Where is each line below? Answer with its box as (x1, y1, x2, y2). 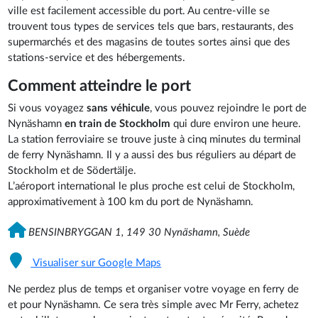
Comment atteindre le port (8, 78, 192, 94)
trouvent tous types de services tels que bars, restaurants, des (8, 21, 295, 32)
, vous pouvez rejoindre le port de (150, 102, 307, 114)
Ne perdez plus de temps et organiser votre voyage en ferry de (8, 283, 300, 295)
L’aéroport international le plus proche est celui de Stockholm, (8, 180, 295, 192)
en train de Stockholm (65, 118, 174, 129)
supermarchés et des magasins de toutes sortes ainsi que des (8, 37, 291, 48)
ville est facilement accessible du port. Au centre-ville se (8, 6, 270, 16)
